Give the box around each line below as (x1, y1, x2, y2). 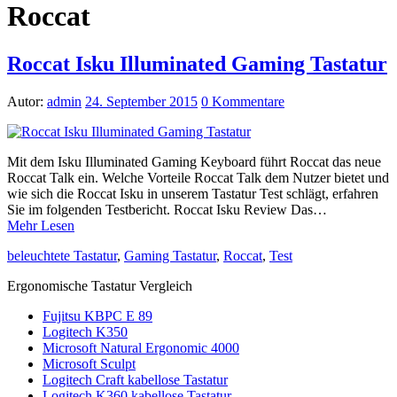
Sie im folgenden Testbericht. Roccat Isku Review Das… (7, 201, 327, 217)
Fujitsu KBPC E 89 (43, 307, 152, 323)
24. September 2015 (85, 93, 198, 109)
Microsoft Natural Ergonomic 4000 (43, 339, 239, 355)
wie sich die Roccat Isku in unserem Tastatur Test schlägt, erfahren (7, 185, 378, 201)
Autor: (7, 93, 47, 109)
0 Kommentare (201, 93, 284, 109)
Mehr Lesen (7, 217, 74, 233)
